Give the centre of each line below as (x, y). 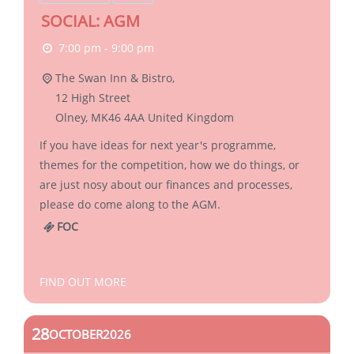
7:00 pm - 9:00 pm (106, 48)
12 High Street (92, 98)
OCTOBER (76, 334)
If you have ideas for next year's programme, (158, 145)
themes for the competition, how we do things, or (169, 165)
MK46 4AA (117, 117)
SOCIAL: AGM (90, 21)
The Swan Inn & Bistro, (115, 78)
